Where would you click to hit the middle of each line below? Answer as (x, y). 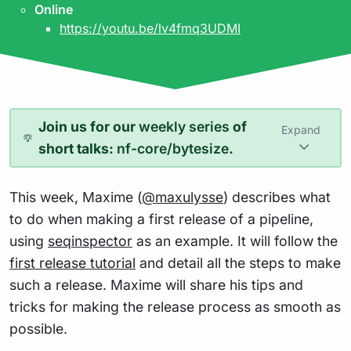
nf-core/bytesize (173, 148)
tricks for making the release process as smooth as (175, 307)
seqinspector (90, 241)
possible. (38, 329)
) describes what (277, 197)
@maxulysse (183, 197)
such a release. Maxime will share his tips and (156, 285)
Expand (301, 129)
